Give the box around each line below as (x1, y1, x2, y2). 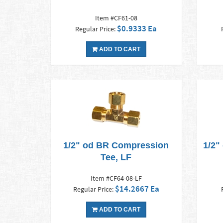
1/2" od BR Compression (63, 140, 169, 151)
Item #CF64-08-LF (90, 174, 142, 183)
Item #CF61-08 (95, 13, 137, 23)
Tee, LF (101, 152, 132, 163)
